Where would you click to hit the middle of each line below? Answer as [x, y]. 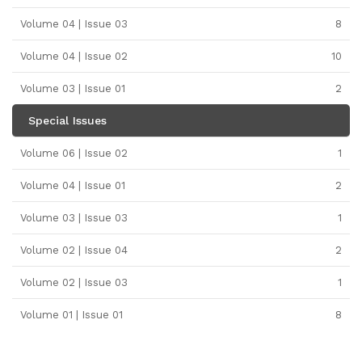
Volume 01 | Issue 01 [72, 315]
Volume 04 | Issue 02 [74, 56]
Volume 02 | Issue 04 [74, 250]
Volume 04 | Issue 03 [74, 24]
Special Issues [67, 120]
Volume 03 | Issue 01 [73, 88]
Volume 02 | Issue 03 [74, 282]
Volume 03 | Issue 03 [74, 218]
